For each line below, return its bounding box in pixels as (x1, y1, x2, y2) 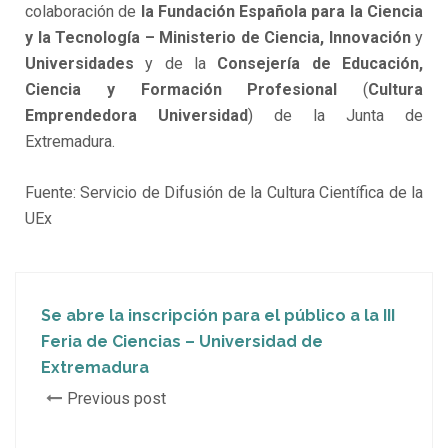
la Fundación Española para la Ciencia (140, 2, 424, 22)
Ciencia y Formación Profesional (25, 80, 363, 100)
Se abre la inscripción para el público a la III (41, 306, 395, 326)
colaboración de (25, 2, 141, 22)
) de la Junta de (248, 106, 423, 126)
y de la (134, 54, 218, 74)
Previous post (67, 389, 166, 409)
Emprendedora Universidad (25, 106, 248, 126)
